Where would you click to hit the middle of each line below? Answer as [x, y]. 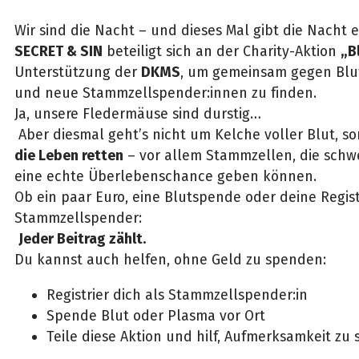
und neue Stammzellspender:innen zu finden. [165, 93]
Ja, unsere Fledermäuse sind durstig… [137, 113]
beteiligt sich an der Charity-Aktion [221, 51]
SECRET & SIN [58, 51]
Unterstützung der [77, 72]
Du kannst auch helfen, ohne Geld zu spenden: [170, 259]
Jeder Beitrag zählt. [82, 238]
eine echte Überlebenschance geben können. [165, 176]
